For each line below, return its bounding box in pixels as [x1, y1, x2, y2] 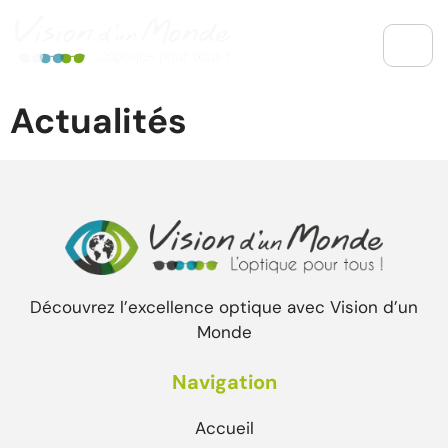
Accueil [194, 416, 254, 439]
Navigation [171, 368, 277, 395]
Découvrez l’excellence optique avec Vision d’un [30, 295, 418, 318]
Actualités [10, 98, 187, 145]
